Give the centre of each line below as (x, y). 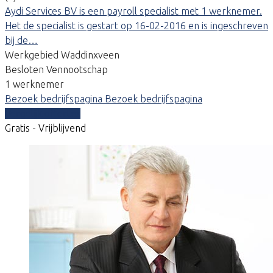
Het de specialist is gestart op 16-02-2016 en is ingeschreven (136, 25)
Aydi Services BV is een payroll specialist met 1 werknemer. (133, 11)
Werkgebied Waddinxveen (62, 55)
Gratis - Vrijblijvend (45, 128)
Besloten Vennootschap (56, 69)
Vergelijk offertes (43, 113)
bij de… (21, 40)
